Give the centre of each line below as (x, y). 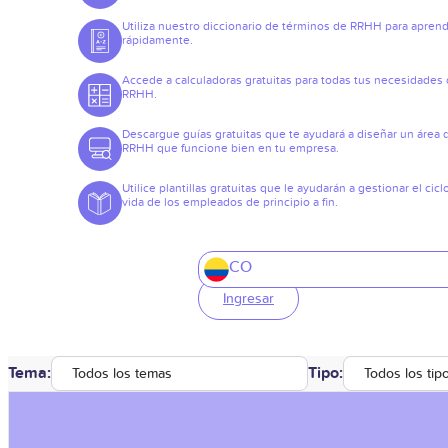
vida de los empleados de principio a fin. (230, 202)
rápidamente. (157, 40)
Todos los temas (122, 373)
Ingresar (248, 298)
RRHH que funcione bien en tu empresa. (230, 148)
